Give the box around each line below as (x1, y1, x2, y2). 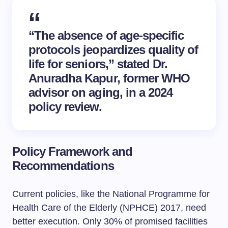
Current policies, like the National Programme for (12, 189, 210, 199)
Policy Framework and (12, 145, 132, 158)
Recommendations (12, 159, 114, 173)
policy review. (28, 100, 102, 113)
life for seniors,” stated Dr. (28, 57, 168, 71)
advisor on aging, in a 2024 (28, 85, 173, 99)
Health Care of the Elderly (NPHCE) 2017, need (12, 203, 206, 213)
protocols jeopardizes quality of (28, 43, 198, 56)
